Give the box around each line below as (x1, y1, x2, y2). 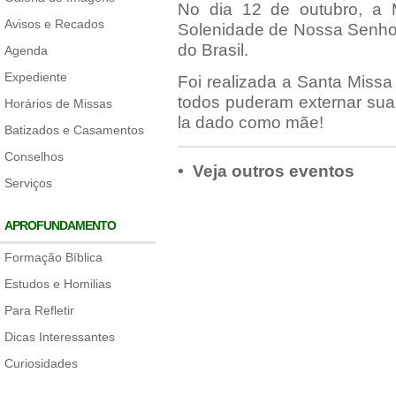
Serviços (4, 176, 52, 190)
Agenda (4, 43, 48, 57)
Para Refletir (4, 303, 74, 317)
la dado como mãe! (177, 113, 324, 132)
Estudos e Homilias (4, 277, 111, 291)
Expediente (4, 70, 67, 84)
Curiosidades (4, 356, 78, 370)
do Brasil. (177, 41, 253, 59)
